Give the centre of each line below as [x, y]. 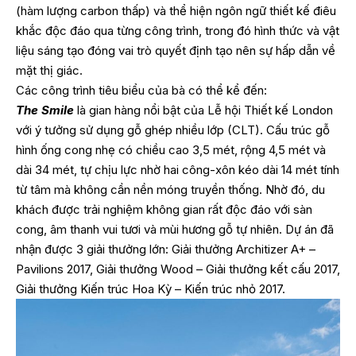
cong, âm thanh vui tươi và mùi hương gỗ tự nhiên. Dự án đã [175, 229]
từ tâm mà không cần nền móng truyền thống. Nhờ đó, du [170, 189]
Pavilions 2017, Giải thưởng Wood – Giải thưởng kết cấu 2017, [178, 269]
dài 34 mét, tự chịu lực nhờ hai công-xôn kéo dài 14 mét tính [178, 169]
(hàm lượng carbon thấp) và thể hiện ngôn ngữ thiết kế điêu [176, 10]
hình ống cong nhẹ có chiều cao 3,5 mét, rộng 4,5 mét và [171, 149]
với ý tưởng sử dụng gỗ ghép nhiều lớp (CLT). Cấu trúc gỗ [173, 130]
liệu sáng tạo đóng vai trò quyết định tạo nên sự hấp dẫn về [176, 50]
